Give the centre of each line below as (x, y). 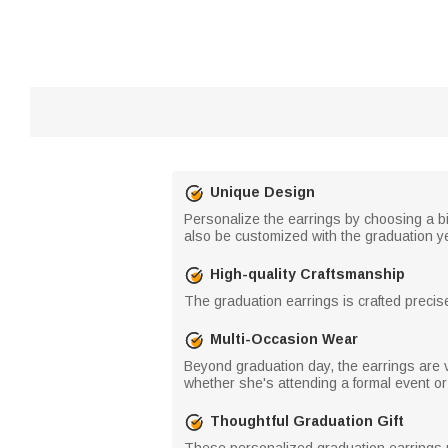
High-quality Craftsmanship (307, 274)
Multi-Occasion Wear (284, 339)
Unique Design (262, 192)
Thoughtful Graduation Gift (307, 421)
